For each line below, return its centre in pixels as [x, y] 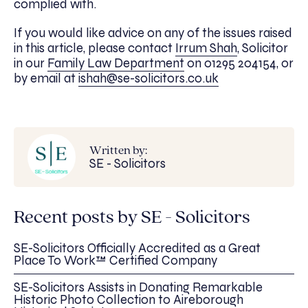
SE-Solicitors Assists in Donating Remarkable [138, 288]
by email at [46, 78]
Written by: [118, 151]
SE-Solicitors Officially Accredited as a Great [137, 249]
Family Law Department [116, 63]
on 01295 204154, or [239, 63]
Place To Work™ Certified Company [115, 261]
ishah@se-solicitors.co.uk [148, 78]
